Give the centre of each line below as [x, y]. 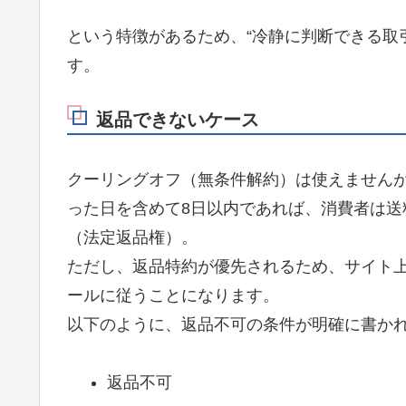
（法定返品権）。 [132, 237]
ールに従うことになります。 [173, 295]
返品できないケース [178, 120]
